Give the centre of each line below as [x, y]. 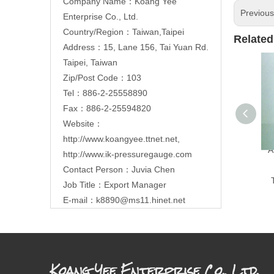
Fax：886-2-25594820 [107, 108]
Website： [83, 123]
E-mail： [80, 200]
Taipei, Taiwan [90, 62]
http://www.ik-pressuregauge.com [128, 154]
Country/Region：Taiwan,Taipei [124, 31]
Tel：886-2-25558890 [105, 93]
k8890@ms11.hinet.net [141, 200]
